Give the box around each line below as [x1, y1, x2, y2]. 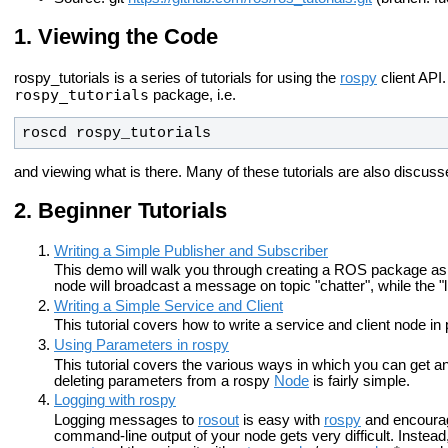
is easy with [239, 412, 324, 429]
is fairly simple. [309, 372, 410, 389]
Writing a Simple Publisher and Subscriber [54, 242, 328, 259]
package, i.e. [149, 86, 236, 103]
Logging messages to [54, 412, 198, 429]
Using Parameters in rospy [54, 337, 229, 354]
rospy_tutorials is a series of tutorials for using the [14, 69, 340, 86]
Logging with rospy [54, 392, 176, 409]
